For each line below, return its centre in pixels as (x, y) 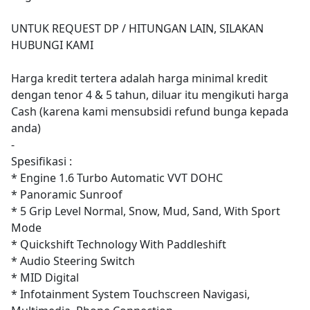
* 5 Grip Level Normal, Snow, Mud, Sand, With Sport (146, 211)
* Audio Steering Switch (73, 261)
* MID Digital (45, 277)
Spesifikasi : (42, 161)
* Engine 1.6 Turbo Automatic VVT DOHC (117, 177)
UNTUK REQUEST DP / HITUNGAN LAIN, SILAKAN (137, 28)
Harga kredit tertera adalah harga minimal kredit (139, 78)
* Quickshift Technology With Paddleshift (119, 244)
